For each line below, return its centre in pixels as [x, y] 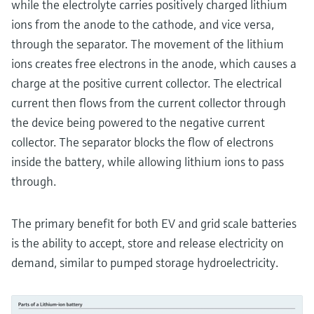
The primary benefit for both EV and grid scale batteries [154, 223]
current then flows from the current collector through [149, 102]
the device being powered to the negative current [138, 122]
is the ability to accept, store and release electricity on [148, 243]
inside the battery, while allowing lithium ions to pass [148, 161]
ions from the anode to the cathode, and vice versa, [143, 24]
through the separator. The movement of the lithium [148, 43]
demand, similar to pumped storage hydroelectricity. [146, 262]
